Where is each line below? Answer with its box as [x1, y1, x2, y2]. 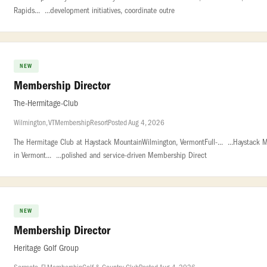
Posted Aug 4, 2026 [108, 118, 164, 127]
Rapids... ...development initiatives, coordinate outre [14, 5, 175, 15]
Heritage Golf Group [14, 243, 79, 253]
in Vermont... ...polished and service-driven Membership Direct [14, 150, 207, 160]
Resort [90, 118, 108, 127]
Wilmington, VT [14, 118, 55, 127]
